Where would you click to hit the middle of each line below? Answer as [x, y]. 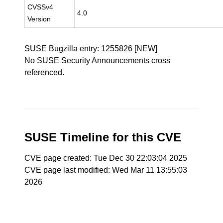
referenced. [45, 72]
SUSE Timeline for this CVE [103, 137]
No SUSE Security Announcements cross [98, 60]
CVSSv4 [41, 7]
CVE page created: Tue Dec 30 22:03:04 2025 [106, 158]
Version [39, 19]
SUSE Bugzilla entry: [63, 49]
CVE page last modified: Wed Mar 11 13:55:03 [106, 170]
